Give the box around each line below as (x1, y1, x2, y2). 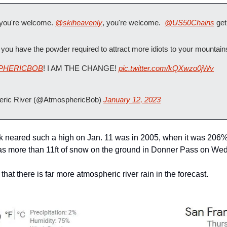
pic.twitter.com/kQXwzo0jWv (119, 64, 214, 72)
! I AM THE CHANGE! (43, 64, 119, 72)
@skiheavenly (55, 18, 102, 27)
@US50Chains (165, 18, 214, 27)
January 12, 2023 (103, 95, 161, 104)
